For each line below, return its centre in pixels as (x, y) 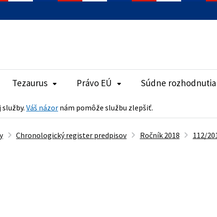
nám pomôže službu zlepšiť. (106, 107)
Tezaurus (30, 83)
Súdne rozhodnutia (178, 83)
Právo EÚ (94, 83)
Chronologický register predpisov (71, 135)
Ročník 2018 (160, 135)
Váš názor (42, 107)
